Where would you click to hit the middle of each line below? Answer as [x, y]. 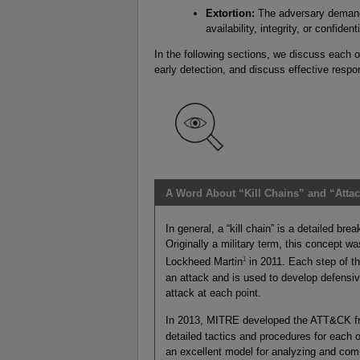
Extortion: [230, 14]
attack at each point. [213, 292]
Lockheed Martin [204, 262]
